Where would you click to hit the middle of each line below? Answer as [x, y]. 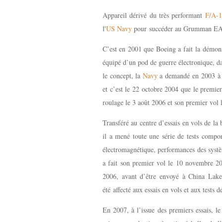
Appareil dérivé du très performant [154, 15]
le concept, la [123, 76]
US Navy [119, 28]
